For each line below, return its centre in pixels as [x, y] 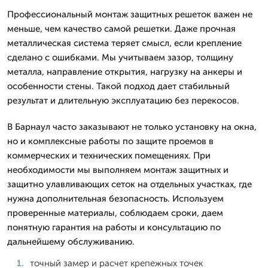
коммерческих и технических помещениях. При [109, 155]
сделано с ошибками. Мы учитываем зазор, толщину [120, 57]
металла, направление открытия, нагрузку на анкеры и [125, 71]
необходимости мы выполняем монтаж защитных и [118, 170]
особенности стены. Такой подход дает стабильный [118, 86]
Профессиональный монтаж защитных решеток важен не [130, 14]
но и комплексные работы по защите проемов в [110, 141]
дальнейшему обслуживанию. [71, 241]
